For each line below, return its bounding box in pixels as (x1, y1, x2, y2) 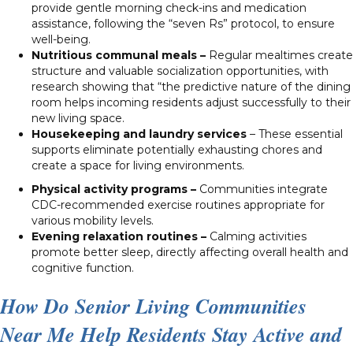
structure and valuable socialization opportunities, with (32, 63, 329, 78)
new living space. (32, 110, 124, 125)
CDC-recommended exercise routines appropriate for (32, 197, 325, 212)
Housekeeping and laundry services (32, 126, 250, 141)
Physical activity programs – (32, 181, 196, 196)
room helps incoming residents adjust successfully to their (32, 95, 351, 110)
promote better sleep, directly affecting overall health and (32, 244, 348, 259)
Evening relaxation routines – (32, 229, 206, 243)
